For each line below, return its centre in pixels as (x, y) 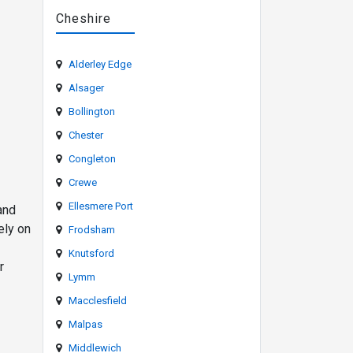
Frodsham (91, 230)
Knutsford (91, 254)
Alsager (86, 88)
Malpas (85, 325)
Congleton (92, 159)
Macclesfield (97, 301)
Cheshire (83, 18)
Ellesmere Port (100, 206)
